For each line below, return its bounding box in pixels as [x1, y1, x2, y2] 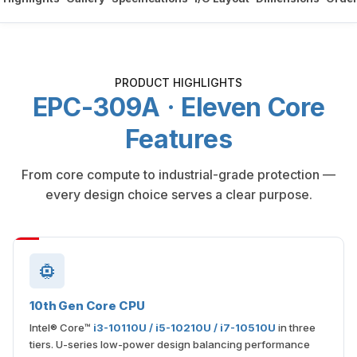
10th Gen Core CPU [29, 298, 145, 313]
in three [276, 321, 316, 334]
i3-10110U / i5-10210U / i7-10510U [93, 321, 276, 334]
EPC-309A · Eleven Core [32, 92, 325, 123]
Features [124, 124, 233, 155]
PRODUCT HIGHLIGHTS [115, 76, 242, 89]
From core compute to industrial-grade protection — [22, 167, 335, 182]
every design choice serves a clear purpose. [45, 186, 312, 202]
